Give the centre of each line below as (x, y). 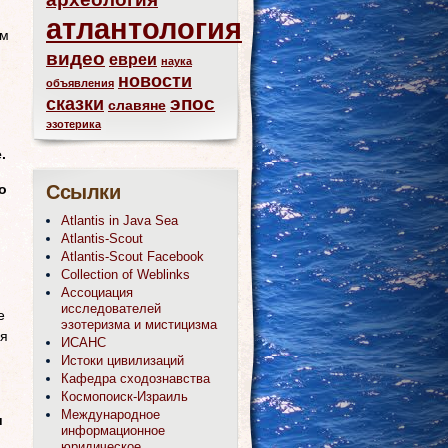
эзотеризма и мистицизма (139, 324)
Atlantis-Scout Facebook (132, 256)
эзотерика (73, 123)
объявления (80, 82)
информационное (113, 430)
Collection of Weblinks (125, 274)
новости (155, 80)
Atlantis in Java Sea (119, 220)
